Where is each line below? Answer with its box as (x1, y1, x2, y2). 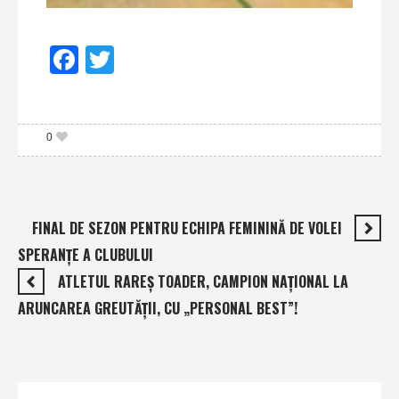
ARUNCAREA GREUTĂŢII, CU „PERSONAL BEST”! (18, 297, 297, 319)
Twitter (114, 37, 187, 80)
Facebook (78, 37, 173, 80)
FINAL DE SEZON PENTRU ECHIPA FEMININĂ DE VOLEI (32, 216, 342, 239)
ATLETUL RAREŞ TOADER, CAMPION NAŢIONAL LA (58, 270, 348, 292)
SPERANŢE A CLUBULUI (18, 243, 153, 265)
